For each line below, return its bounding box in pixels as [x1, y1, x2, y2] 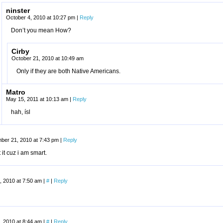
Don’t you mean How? [11, 27, 71, 34]
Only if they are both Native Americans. [16, 68, 120, 75]
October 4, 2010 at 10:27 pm [6, 14, 77, 20]
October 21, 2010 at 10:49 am [11, 55, 84, 61]
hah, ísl [11, 109, 30, 115]
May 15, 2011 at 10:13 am [6, 96, 70, 102]
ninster [6, 6, 30, 14]
